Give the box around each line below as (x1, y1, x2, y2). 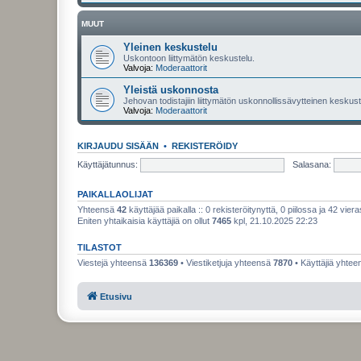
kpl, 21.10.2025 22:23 (231, 216, 317, 226)
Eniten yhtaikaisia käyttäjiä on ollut (77, 216, 212, 226)
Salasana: (292, 159, 331, 169)
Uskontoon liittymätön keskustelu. (123, 53, 255, 63)
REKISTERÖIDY (172, 141, 238, 151)
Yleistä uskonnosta (123, 84, 218, 96)
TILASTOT (77, 243, 122, 252)
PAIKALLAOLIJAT (77, 189, 153, 199)
